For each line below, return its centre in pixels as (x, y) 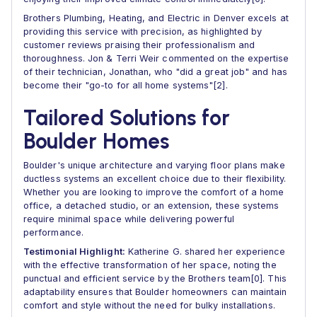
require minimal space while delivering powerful (129, 219)
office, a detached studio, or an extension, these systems (151, 206)
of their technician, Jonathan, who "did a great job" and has (155, 72)
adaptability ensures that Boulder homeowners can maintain (155, 292)
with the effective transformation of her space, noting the (150, 265)
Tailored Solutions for (127, 118)
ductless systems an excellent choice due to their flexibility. (155, 179)
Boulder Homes (97, 141)
